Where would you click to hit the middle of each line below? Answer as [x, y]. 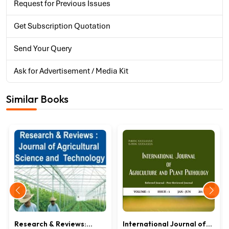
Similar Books [37, 99]
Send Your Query [43, 49]
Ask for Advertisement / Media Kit [71, 71]
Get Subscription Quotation [62, 26]
